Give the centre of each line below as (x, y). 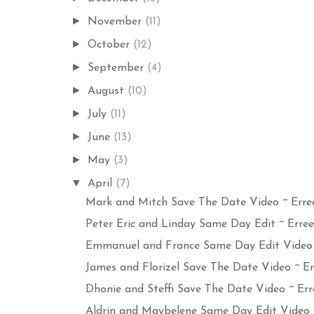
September (118, 68)
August (108, 91)
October (111, 45)
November (117, 21)
